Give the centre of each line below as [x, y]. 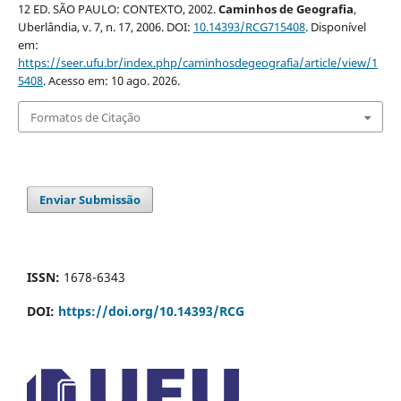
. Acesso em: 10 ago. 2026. [111, 81]
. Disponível [335, 27]
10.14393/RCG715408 [249, 27]
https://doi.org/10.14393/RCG [151, 311]
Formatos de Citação [85, 117]
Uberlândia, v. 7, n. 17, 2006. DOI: [105, 27]
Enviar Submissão [90, 199]
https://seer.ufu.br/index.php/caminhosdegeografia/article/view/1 [197, 63]
